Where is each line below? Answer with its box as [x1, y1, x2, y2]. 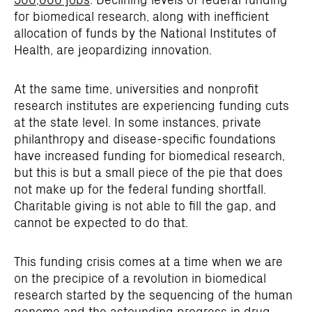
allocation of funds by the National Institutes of [14, 24, 276, 41]
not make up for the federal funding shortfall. [14, 180, 266, 197]
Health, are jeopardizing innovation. [14, 40, 212, 58]
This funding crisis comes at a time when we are [14, 252, 283, 270]
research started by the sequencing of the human [14, 286, 292, 303]
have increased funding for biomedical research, [14, 146, 285, 164]
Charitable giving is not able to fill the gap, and [14, 196, 276, 214]
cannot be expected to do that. [14, 213, 188, 231]
